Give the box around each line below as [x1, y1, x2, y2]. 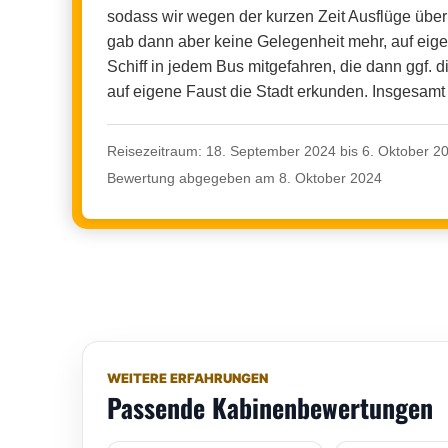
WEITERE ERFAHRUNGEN [107, 370, 268, 386]
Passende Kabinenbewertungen [107, 388, 433, 427]
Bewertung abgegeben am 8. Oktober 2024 [107, 169, 382, 186]
